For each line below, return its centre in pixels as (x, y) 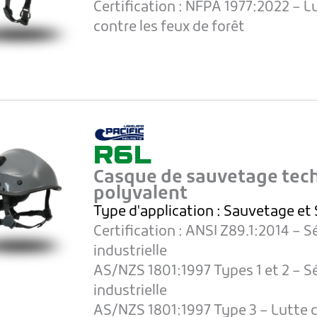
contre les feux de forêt (169, 28)
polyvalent (141, 195)
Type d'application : (159, 213)
